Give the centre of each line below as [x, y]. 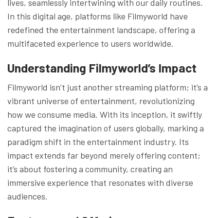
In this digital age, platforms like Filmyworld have [98, 16]
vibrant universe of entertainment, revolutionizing [101, 100]
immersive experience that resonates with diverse [100, 182]
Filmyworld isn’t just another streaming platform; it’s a [108, 87]
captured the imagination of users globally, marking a [106, 128]
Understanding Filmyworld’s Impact [102, 67]
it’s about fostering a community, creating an [90, 169]
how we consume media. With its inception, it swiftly [105, 114]
